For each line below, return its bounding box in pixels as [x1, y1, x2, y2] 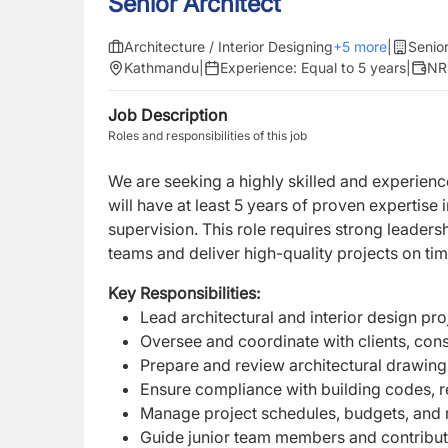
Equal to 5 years [301, 59, 406, 76]
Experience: [220, 59, 301, 76]
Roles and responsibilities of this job [108, 128, 307, 143]
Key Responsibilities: [108, 283, 260, 303]
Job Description [108, 105, 227, 125]
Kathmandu [124, 59, 199, 76]
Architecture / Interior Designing [124, 38, 333, 55]
